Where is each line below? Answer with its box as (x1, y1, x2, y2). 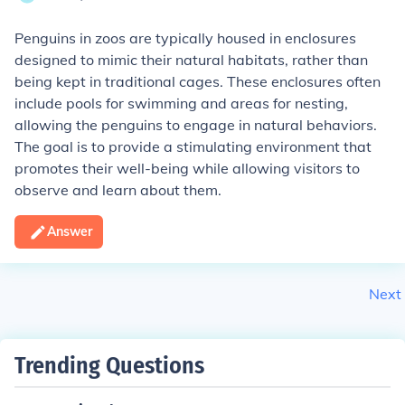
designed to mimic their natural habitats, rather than (14, 51, 368, 69)
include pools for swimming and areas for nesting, (14, 94, 348, 112)
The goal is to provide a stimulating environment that (14, 137, 372, 155)
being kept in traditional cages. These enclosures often (14, 72, 381, 90)
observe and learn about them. (14, 181, 221, 199)
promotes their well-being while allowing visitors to (14, 159, 360, 177)
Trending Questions (14, 352, 204, 380)
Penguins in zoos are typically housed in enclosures (14, 29, 356, 47)
